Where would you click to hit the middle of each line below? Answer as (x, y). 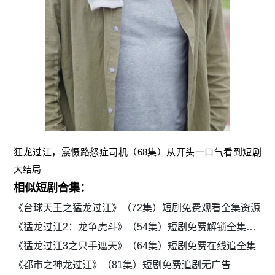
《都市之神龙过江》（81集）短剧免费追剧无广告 (122, 265)
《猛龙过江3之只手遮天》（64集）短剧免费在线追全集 (135, 246)
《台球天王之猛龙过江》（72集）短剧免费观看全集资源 (137, 208)
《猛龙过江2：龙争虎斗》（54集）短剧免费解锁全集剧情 (251, 227)
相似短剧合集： (52, 188)
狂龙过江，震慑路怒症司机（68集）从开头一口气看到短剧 (137, 152)
